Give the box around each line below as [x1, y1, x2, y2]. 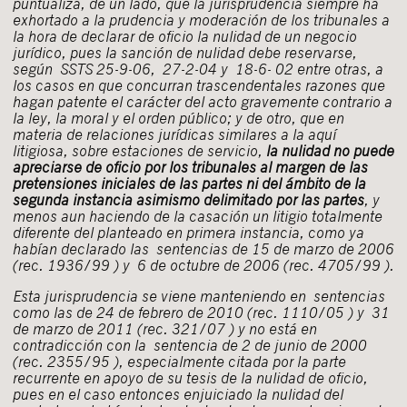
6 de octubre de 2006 [137, 255, 280, 275]
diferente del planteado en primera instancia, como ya [13, 223, 364, 243]
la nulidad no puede [266, 141, 394, 161]
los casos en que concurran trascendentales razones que [13, 75, 385, 95]
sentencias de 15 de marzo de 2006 [156, 239, 394, 259]
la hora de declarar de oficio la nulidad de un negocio [13, 26, 357, 46]
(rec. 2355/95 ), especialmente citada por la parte [13, 352, 346, 372]
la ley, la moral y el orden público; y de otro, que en [13, 108, 344, 128]
